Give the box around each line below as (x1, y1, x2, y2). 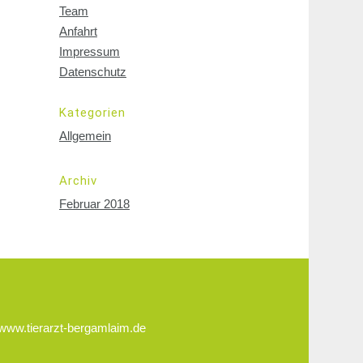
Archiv (59, 173, 97, 188)
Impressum (59, 45, 120, 58)
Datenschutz (59, 65, 126, 79)
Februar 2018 (59, 197, 130, 211)
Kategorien (59, 105, 126, 120)
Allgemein (59, 129, 111, 143)
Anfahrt (59, 24, 97, 38)
